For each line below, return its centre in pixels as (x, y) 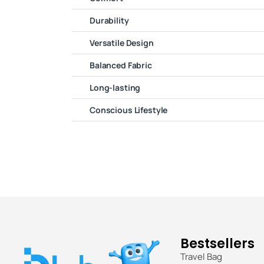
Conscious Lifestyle (129, 110)
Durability (109, 21)
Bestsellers (217, 244)
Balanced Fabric (121, 65)
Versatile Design (122, 43)
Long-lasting (115, 88)
